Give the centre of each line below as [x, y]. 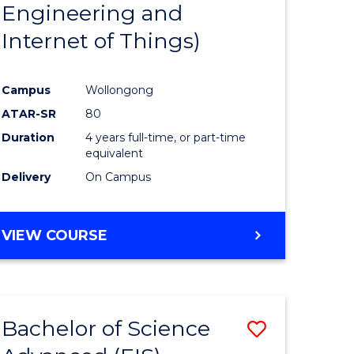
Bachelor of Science [106, 328]
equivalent [115, 153]
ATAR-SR [29, 113]
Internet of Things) [102, 40]
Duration [28, 137]
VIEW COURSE [55, 235]
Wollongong [120, 90]
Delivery [26, 177]
